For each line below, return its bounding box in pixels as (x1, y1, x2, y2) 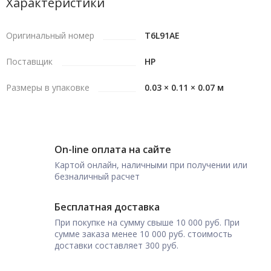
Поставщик (6, 56, 53, 67)
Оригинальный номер (6, 30, 94, 41)
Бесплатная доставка (54, 200, 160, 214)
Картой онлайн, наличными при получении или (54, 159, 247, 171)
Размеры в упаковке (6, 82, 90, 93)
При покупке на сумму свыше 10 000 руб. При (54, 217, 240, 228)
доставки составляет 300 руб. (54, 240, 178, 251)
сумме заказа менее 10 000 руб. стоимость (54, 228, 232, 240)
